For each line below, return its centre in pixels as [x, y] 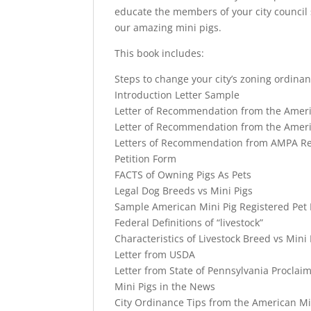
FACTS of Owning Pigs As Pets [183, 174]
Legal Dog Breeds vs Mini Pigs [184, 190]
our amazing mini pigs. [168, 27]
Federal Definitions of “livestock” [189, 222]
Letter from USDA [155, 254]
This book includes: [160, 53]
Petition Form [146, 158]
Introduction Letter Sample [177, 94]
